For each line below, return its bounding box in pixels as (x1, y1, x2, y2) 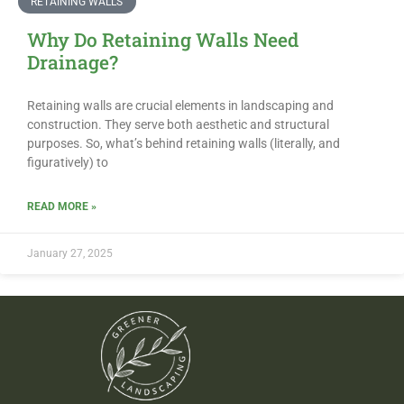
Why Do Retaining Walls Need (27, 27, 298, 53)
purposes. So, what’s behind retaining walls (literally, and (27, 136, 340, 151)
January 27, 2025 (27, 247, 113, 261)
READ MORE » (27, 200, 96, 214)
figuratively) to (27, 155, 108, 170)
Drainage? (27, 50, 118, 76)
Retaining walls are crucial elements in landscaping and (27, 98, 334, 114)
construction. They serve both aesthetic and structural (27, 117, 329, 133)
